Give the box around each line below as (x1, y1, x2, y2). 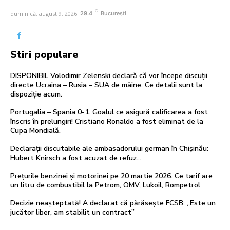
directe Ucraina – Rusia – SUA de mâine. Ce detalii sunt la (10, 80, 202, 90)
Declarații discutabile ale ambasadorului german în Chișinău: (10, 143, 208, 154)
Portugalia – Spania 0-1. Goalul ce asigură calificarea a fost (10, 107, 208, 117)
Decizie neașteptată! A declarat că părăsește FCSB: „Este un (10, 198, 216, 208)
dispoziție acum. (10, 89, 62, 99)
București (101, 10, 126, 17)
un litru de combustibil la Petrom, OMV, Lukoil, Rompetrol (10, 180, 200, 190)
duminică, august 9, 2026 (10, 9, 77, 17)
